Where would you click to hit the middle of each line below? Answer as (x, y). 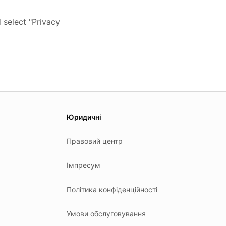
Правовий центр (95, 141)
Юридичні (84, 117)
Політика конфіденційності (112, 189)
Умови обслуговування (106, 214)
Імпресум (83, 165)
